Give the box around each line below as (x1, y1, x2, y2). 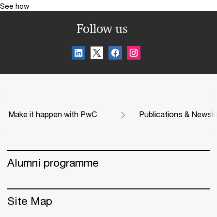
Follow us (76, 20, 127, 36)
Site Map (7, 194, 52, 207)
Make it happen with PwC (8, 109, 97, 119)
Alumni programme (7, 155, 99, 169)
